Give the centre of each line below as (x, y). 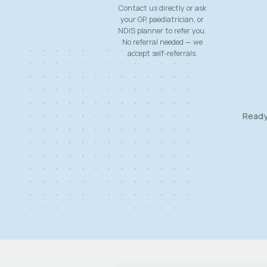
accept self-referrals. (162, 53)
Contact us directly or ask (162, 8)
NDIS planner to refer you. (162, 31)
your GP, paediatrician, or (162, 19)
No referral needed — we (162, 42)
